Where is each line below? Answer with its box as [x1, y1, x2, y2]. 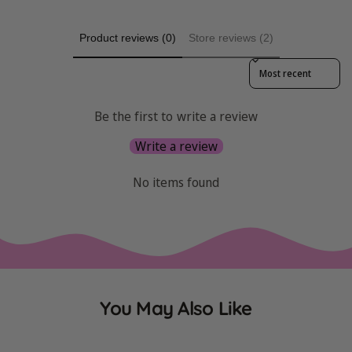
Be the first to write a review [93, 107, 258, 125]
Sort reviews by [249, 57, 316, 71]
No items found [132, 173, 220, 191]
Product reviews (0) [79, 31, 176, 45]
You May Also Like [100, 296, 252, 321]
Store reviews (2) [188, 31, 273, 45]
